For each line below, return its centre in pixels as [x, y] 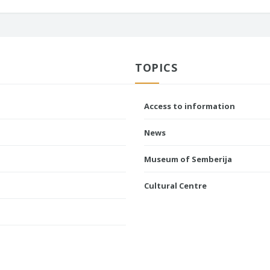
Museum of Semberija [188, 159]
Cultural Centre [175, 186]
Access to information [190, 106]
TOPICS [156, 68]
